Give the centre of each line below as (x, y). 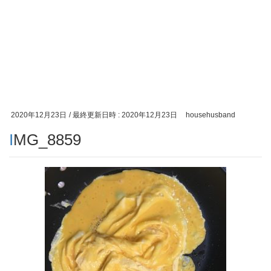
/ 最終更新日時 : (95, 115)
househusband (210, 115)
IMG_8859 (47, 139)
